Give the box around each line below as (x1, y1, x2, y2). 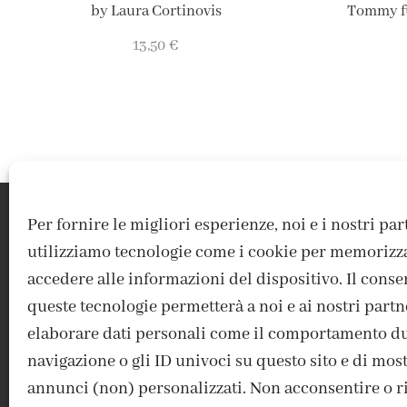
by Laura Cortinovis (90, 2, 222, 22)
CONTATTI (299, 367, 365, 384)
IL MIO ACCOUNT (179, 367, 286, 384)
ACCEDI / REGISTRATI (27, 367, 166, 384)
